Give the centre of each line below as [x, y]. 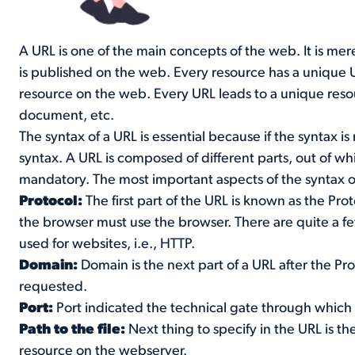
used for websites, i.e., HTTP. [107, 244]
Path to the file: [74, 330]
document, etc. [67, 116]
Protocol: [53, 201]
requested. [53, 287]
